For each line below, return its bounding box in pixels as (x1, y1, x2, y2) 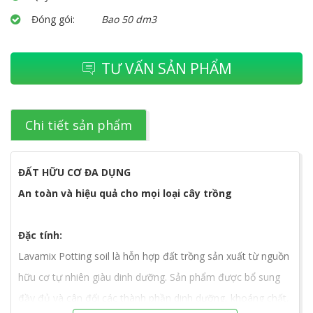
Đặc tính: (18, 228, 62, 242)
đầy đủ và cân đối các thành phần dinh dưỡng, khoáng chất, (18, 291, 289, 305)
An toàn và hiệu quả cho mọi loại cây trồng (18, 187, 232, 200)
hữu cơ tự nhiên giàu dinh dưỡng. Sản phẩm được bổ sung (18, 270, 280, 284)
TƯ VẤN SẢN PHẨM (101, 59, 232, 78)
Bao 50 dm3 (101, 13, 156, 26)
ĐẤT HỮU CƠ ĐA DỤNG (18, 166, 131, 179)
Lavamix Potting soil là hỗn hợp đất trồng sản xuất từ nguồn (18, 249, 289, 263)
